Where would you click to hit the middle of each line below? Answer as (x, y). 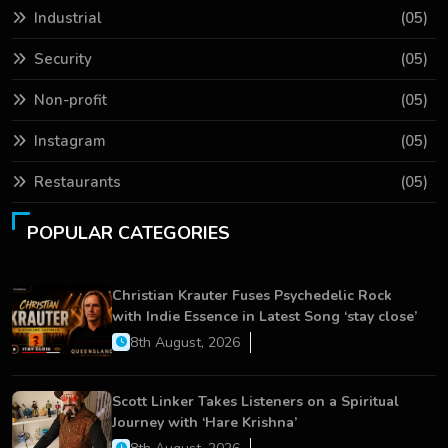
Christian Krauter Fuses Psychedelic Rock (252, 295)
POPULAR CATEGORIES (128, 232)
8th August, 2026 (185, 342)
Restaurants (77, 181)
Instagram (70, 140)
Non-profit (70, 99)
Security (63, 58)
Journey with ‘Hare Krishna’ (204, 422)
